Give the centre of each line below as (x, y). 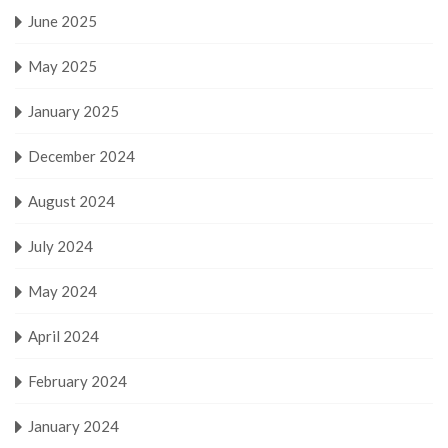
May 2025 (62, 65)
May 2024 (62, 290)
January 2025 (73, 110)
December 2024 (81, 155)
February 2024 (77, 380)
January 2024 (73, 425)
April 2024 (63, 335)
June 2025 (62, 20)
